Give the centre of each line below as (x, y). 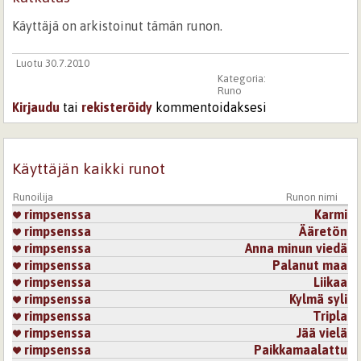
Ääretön (324, 231)
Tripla (330, 315)
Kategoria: (243, 78)
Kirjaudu (36, 107)
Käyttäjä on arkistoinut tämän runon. (118, 25)
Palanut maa (310, 265)
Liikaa (331, 282)
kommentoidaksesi (210, 107)
